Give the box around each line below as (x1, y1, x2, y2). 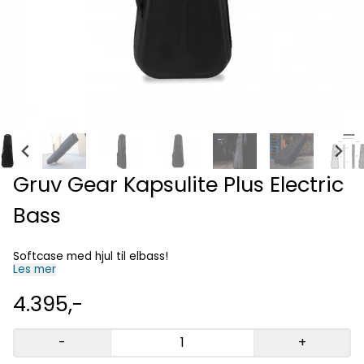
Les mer (13, 262, 56, 278)
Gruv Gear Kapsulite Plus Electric (13, 170, 344, 200)
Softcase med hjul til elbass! (13, 249, 168, 265)
